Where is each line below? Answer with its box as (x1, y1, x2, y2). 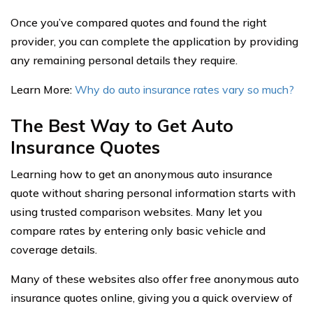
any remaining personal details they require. (10, 53, 238, 68)
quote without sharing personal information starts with (10, 186, 296, 201)
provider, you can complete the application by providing (10, 34, 298, 49)
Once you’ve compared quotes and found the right (10, 15, 267, 30)
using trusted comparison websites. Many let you (10, 205, 262, 219)
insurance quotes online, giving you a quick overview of (10, 291, 293, 305)
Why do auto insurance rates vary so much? (75, 82, 294, 97)
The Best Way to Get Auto (10, 115, 233, 137)
